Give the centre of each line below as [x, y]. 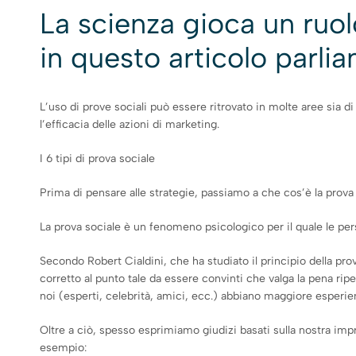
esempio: [63, 347]
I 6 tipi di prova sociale [97, 158]
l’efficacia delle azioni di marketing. [130, 124]
